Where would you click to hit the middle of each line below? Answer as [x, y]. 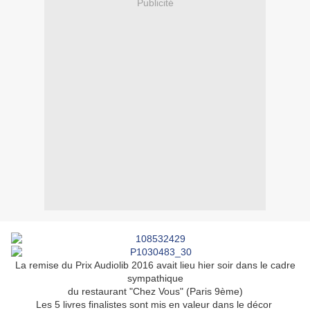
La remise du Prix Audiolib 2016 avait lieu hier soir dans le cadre [155, 265]
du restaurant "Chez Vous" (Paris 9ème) [155, 292]
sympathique [155, 279]
